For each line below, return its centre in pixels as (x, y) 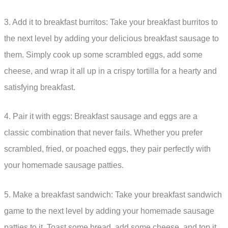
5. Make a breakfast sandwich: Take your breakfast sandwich (113, 194)
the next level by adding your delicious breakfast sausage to (111, 38)
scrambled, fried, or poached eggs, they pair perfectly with (107, 149)
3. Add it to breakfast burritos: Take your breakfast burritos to (111, 22)
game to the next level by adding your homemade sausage (109, 211)
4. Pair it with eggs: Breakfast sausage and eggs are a (101, 117)
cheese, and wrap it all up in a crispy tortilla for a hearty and (110, 71)
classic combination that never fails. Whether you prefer (103, 133)
